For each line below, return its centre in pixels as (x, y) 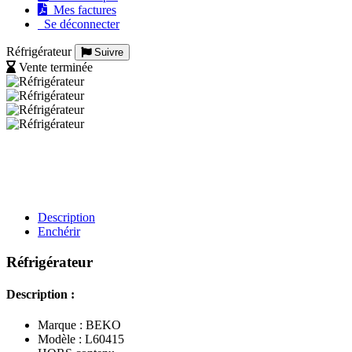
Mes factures (82, 10)
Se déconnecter (79, 24)
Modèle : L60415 (81, 339)
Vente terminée (56, 67)
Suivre (107, 52)
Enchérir (59, 231)
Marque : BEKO (79, 325)
